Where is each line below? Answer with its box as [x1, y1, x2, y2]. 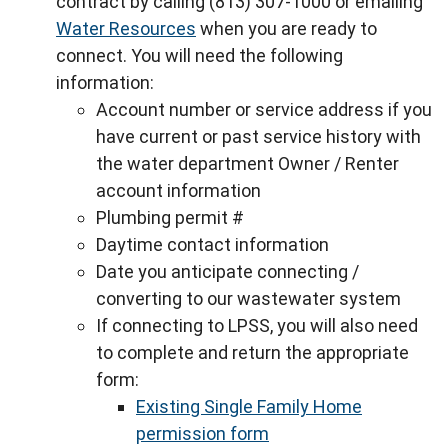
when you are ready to [196, 18, 377, 39]
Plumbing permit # [96, 207, 244, 228]
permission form [136, 423, 269, 444]
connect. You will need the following [56, 45, 343, 66]
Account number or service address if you [96, 99, 432, 120]
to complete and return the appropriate [96, 342, 409, 363]
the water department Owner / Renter [96, 153, 399, 174]
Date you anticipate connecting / [96, 261, 359, 282]
